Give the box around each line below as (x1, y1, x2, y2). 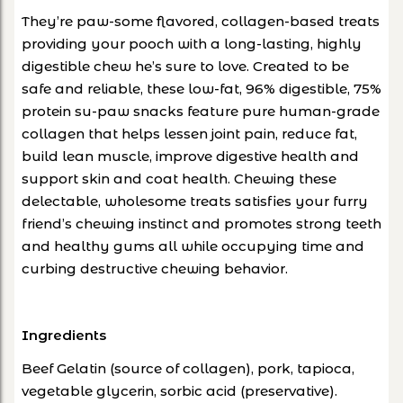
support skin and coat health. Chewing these (22, 169, 336, 187)
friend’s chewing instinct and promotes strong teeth (22, 214, 381, 232)
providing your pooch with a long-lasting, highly (22, 34, 362, 52)
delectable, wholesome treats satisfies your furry (22, 192, 368, 210)
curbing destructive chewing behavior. (22, 259, 288, 277)
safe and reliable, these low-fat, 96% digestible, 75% (22, 79, 381, 97)
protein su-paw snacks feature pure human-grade (22, 102, 380, 120)
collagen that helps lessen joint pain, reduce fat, (22, 124, 357, 142)
